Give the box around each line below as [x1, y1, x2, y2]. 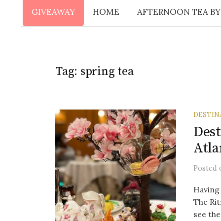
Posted [193, 163, 219, 173]
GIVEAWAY [31, 6, 75, 17]
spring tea [80, 64, 134, 79]
